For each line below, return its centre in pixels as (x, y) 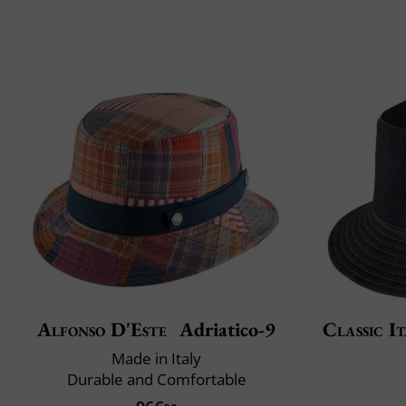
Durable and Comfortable (156, 379)
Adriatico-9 (225, 329)
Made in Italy (156, 358)
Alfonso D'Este (102, 329)
